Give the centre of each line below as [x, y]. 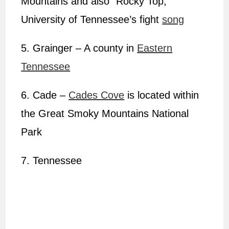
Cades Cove [97, 95]
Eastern [155, 48]
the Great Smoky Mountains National [105, 114]
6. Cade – [45, 95]
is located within [162, 95]
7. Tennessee [52, 161]
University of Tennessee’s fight [92, 20]
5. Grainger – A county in [79, 48]
